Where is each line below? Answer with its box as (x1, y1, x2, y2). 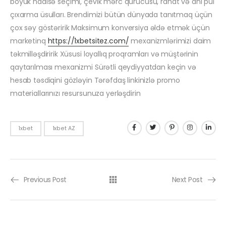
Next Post (172, 175, 202, 185)
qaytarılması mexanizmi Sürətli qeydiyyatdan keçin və (10, 62, 196, 73)
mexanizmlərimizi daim (129, 36, 211, 46)
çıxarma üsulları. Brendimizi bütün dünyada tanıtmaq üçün (10, 10, 213, 20)
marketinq (10, 36, 48, 46)
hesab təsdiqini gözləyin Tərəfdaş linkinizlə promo (10, 75, 180, 86)
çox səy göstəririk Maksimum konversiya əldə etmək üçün (10, 23, 210, 33)
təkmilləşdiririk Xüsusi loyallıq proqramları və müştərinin (10, 49, 198, 60)
